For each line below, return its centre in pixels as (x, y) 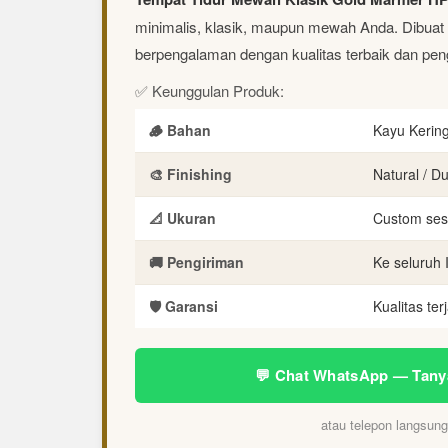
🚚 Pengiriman (196, 261)
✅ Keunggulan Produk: (209, 90)
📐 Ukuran (182, 217)
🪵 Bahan (180, 129)
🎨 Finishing (190, 173)
